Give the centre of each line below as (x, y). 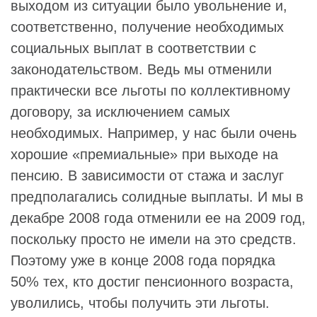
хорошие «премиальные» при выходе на (144, 154)
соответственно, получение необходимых (147, 27)
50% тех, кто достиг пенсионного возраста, (152, 281)
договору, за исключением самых (120, 111)
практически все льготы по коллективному (150, 90)
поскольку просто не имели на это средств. (154, 239)
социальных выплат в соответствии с (133, 48)
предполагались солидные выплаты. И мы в (157, 196)
